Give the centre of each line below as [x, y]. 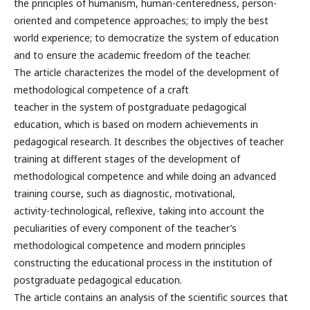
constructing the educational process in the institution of [143, 262]
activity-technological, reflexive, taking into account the [139, 210]
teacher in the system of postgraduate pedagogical [130, 107]
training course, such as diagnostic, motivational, [125, 193]
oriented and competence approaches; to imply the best [141, 20]
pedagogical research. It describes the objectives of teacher [149, 141]
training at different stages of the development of [127, 158]
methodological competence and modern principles [130, 245]
